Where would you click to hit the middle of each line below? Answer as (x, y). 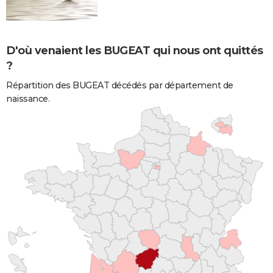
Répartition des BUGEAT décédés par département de (120, 85)
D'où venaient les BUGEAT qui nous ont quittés (135, 50)
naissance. (28, 98)
